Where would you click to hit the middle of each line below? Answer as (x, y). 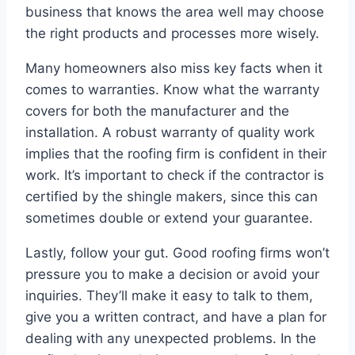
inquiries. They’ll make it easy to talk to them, (169, 296)
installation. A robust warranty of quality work (170, 133)
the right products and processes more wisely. (172, 34)
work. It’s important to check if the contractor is (175, 176)
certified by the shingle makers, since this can (172, 197)
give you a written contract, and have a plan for (176, 317)
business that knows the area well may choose (175, 12)
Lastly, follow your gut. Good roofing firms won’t (177, 253)
